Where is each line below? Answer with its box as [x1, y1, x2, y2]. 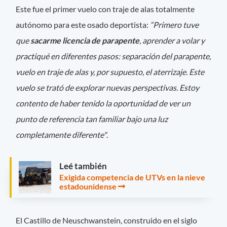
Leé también [59, 160, 107, 171]
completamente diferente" [16, 129, 107, 139]
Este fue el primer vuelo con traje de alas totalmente [16, 4, 195, 14]
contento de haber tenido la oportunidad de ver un [16, 98, 191, 108]
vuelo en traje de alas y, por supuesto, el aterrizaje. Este [16, 66, 205, 77]
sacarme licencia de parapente [30, 35, 140, 45]
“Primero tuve [150, 19, 199, 29]
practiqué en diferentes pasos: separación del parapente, [16, 51, 211, 61]
